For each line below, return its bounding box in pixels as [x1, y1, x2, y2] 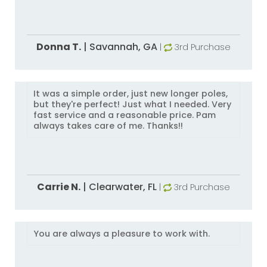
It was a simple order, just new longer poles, [33, 88, 228, 100]
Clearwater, [88, 180, 148, 194]
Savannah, [89, 40, 143, 54]
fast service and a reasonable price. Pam [33, 109, 216, 121]
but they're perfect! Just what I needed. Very [33, 98, 231, 110]
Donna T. [36, 40, 81, 54]
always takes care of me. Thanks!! [33, 120, 183, 132]
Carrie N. [36, 180, 80, 194]
